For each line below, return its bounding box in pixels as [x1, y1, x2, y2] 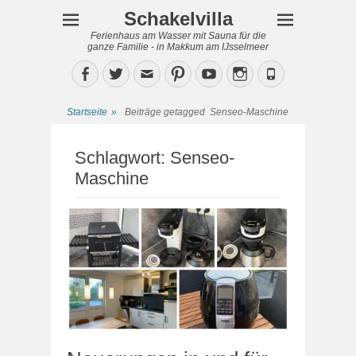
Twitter [123, 65, 170, 81]
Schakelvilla [123, 8, 233, 29]
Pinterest [185, 65, 242, 81]
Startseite [67, 106, 107, 118]
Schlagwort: [75, 148, 170, 168]
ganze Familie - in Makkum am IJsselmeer [87, 41, 269, 52]
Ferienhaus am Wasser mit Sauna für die [90, 30, 266, 41]
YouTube [216, 65, 273, 81]
